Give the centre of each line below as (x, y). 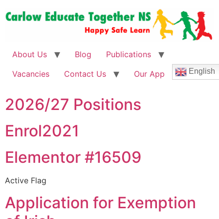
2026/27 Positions (73, 105)
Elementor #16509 (73, 157)
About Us (30, 55)
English (201, 71)
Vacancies (31, 74)
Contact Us (85, 74)
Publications (129, 55)
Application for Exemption (100, 202)
